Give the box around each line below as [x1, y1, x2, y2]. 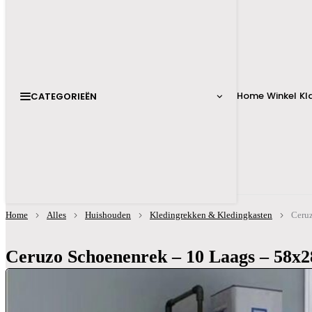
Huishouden [85, 210, 131, 220]
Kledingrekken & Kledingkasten [150, 210, 272, 220]
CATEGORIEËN [31, 89, 97, 103]
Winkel [267, 89, 297, 102]
